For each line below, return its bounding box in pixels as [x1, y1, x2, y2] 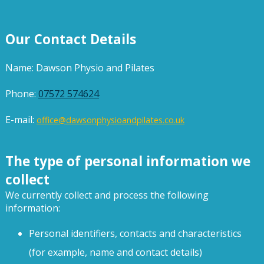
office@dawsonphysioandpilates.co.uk [36, 114, 184, 126]
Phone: [5, 87, 38, 100]
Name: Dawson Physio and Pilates [5, 61, 154, 74]
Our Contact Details [5, 29, 136, 48]
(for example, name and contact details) [28, 245, 202, 259]
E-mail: [5, 113, 37, 126]
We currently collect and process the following [5, 188, 209, 202]
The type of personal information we [5, 151, 250, 170]
